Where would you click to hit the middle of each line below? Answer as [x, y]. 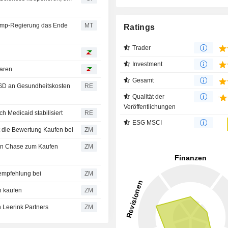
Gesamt [143, 80]
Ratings [139, 27]
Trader [142, 48]
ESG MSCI [147, 122]
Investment [148, 64]
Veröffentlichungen [150, 107]
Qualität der [149, 96]
